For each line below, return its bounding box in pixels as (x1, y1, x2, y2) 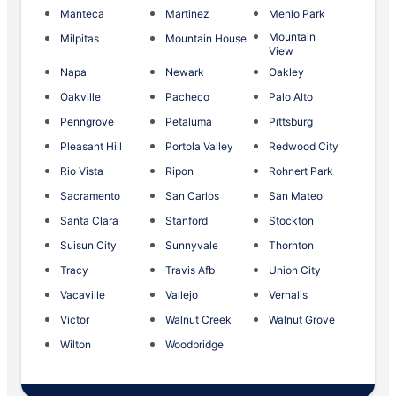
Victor (60, 313, 89, 327)
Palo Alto (268, 90, 313, 104)
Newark (165, 65, 205, 80)
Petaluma (165, 115, 213, 129)
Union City (268, 263, 321, 278)
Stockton (268, 214, 314, 228)
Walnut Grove (268, 313, 335, 327)
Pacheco (165, 90, 210, 104)
